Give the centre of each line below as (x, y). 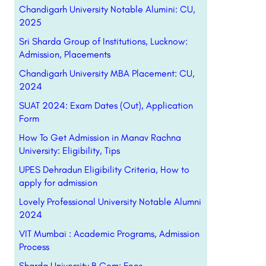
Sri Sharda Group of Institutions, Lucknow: (103, 41)
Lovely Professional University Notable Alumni (110, 202)
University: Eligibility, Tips (69, 151)
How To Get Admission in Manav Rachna (100, 137)
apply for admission (58, 183)
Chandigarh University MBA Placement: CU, (107, 73)
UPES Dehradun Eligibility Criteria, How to (104, 170)
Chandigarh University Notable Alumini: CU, (107, 9)
